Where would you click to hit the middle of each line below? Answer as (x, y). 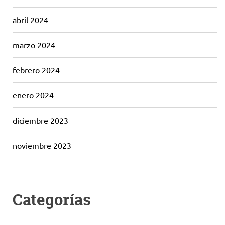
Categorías (52, 200)
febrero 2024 (36, 70)
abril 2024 (30, 20)
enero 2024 (33, 95)
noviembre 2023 (42, 145)
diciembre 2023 (40, 120)
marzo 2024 (34, 45)
